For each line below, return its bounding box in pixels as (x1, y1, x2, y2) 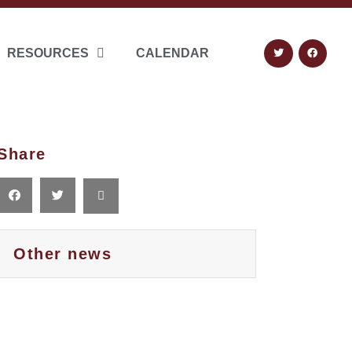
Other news (13, 244, 112, 262)
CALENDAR (136, 46, 209, 60)
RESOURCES (7, 46, 89, 60)
